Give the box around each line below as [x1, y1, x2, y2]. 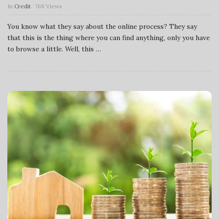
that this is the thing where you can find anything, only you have [7, 33, 210, 42]
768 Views [35, 2, 62, 10]
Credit [14, 2, 31, 10]
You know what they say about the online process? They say [7, 22, 197, 31]
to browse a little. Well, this [7, 44, 94, 53]
